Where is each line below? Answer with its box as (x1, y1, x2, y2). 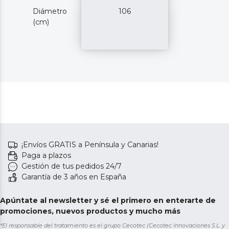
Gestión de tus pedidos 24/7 (21, 162, 122, 171)
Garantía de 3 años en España (21, 172, 126, 182)
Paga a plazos (21, 151, 71, 161)
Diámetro (33, 7, 67, 16)
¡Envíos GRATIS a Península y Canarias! (21, 140, 158, 150)
